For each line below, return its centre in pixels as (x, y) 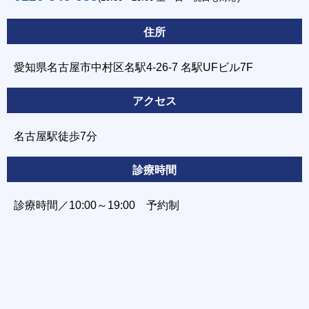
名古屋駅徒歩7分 (56, 136)
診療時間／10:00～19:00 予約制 (97, 205)
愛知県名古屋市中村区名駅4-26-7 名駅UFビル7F (134, 67)
